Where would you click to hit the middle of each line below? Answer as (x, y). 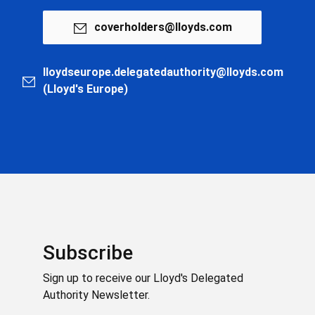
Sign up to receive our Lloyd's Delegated (143, 278)
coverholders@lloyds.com (163, 27)
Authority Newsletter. (96, 295)
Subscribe (88, 253)
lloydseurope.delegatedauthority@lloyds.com (163, 72)
